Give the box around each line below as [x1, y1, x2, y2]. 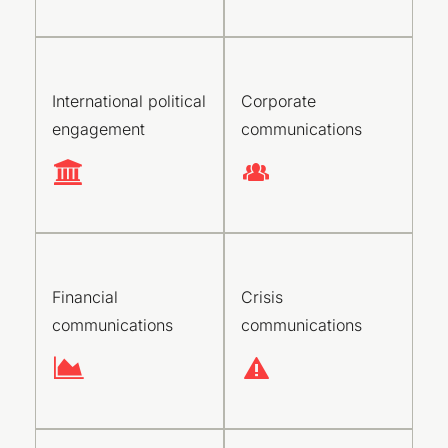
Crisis [241, 287, 283, 307]
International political [52, 91, 206, 111]
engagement [52, 119, 145, 139]
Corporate [241, 91, 316, 111]
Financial [52, 287, 118, 307]
